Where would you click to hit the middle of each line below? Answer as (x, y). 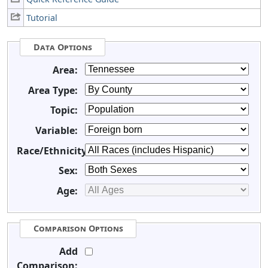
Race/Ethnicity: (53, 150)
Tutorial (42, 17)
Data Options (63, 47)
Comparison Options (78, 229)
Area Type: (53, 90)
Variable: (56, 130)
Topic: (64, 110)
